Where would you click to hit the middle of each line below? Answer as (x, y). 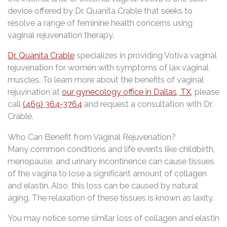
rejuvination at (35, 92)
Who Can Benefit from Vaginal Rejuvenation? (92, 137)
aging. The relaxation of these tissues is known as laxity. (111, 198)
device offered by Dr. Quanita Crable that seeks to (100, 11)
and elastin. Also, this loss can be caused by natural (103, 185)
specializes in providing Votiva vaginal (146, 56)
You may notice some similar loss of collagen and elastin (113, 218)
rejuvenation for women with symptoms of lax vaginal (108, 68)
